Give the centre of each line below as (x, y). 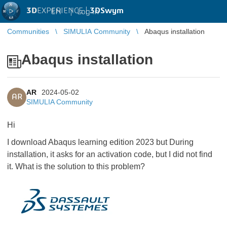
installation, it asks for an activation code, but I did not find (110, 154)
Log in (88, 11)
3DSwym (107, 11)
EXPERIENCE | (63, 11)
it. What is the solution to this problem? (76, 166)
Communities (28, 31)
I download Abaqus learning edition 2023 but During (100, 142)
